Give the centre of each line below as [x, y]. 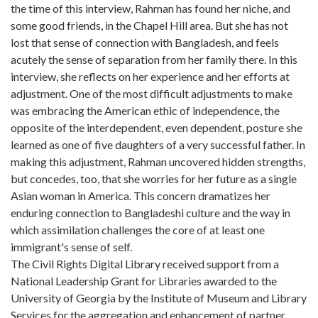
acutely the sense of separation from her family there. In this [154, 59]
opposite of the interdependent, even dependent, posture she [157, 127]
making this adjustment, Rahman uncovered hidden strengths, [158, 161]
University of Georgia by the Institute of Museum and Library [159, 298]
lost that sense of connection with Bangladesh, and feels [145, 42]
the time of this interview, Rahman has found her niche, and [150, 8]
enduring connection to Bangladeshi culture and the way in [150, 213]
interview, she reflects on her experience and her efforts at [150, 76]
